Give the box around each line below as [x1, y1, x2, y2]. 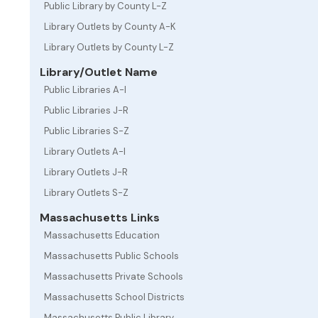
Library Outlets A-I [44, 146, 126, 158]
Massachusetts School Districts [44, 291, 185, 303]
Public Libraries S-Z [44, 125, 129, 137]
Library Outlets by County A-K [44, 21, 176, 33]
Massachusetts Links [37, 210, 160, 225]
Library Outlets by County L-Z [44, 41, 174, 53]
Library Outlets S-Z [44, 187, 128, 199]
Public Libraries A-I [44, 84, 126, 96]
